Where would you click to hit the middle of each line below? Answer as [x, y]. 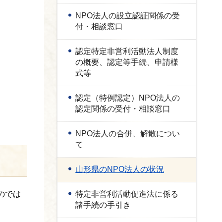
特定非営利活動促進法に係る [127, 194]
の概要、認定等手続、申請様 [127, 62]
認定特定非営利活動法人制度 [127, 51]
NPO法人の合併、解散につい [128, 134]
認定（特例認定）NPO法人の [128, 98]
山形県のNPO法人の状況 [120, 169]
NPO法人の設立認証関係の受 [128, 16]
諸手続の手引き [103, 205]
